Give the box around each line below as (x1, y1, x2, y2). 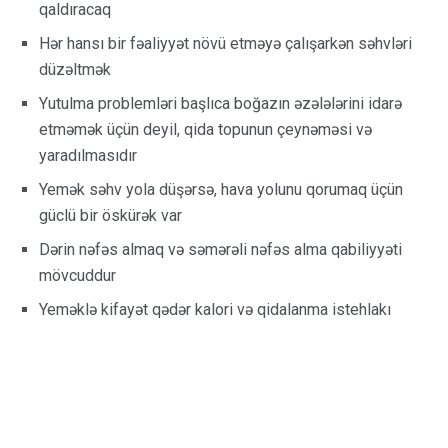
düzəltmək (39, 60, 111, 80)
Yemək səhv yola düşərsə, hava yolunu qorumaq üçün (39, 180, 403, 200)
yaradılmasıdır (39, 146, 137, 166)
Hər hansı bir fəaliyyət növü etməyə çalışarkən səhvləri (39, 34, 412, 54)
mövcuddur (39, 266, 116, 286)
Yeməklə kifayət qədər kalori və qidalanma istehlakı (39, 300, 391, 320)
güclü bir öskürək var (39, 206, 182, 226)
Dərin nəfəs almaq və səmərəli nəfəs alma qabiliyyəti (39, 240, 402, 260)
